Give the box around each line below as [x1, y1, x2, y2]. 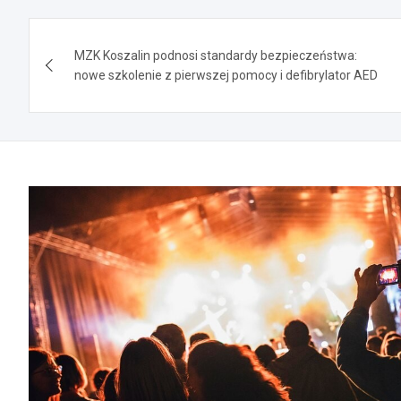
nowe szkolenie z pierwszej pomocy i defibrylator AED [74, 67, 378, 82]
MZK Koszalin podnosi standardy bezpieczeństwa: [74, 47, 357, 63]
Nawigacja [28, 17, 168, 52]
